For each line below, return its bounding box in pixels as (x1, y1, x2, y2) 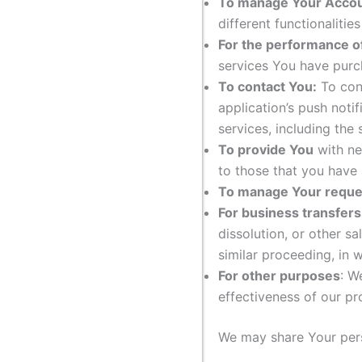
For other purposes (218, 267, 340, 284)
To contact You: (218, 78, 317, 95)
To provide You (218, 141, 314, 158)
